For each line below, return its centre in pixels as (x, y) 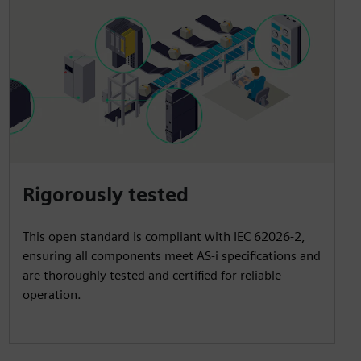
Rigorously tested (105, 194)
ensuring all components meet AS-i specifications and (171, 255)
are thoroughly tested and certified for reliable (151, 275)
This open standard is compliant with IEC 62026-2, (164, 236)
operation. (52, 294)
